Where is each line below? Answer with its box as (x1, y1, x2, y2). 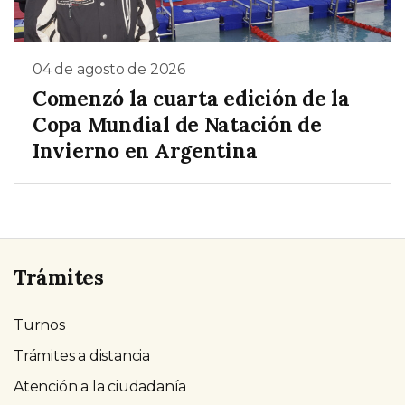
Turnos (14, 316, 65, 334)
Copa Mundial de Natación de (33, 110, 322, 137)
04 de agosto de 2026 (33, 61, 185, 79)
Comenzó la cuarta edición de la (33, 84, 350, 111)
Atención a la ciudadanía (14, 377, 187, 395)
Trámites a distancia (14, 346, 150, 364)
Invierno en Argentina (33, 137, 258, 164)
